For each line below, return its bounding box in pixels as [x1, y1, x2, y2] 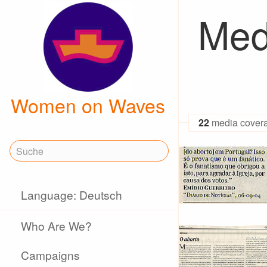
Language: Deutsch [21, 187, 123, 203]
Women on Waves [11, 91, 165, 119]
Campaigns [21, 247, 80, 263]
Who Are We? [21, 218, 92, 234]
